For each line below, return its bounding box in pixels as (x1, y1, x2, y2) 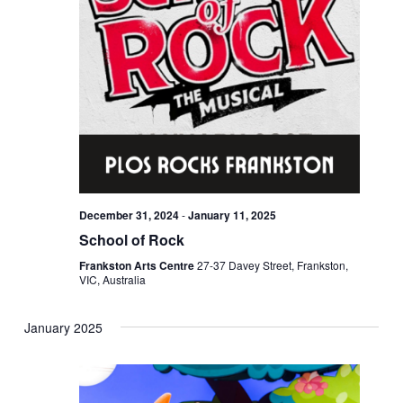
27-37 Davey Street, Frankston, (197, 256, 349, 273)
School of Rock (79, 228, 185, 250)
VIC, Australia (79, 271, 147, 287)
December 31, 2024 (79, 206, 180, 223)
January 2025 (24, 318, 103, 336)
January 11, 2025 (188, 206, 277, 223)
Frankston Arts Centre (79, 256, 198, 273)
